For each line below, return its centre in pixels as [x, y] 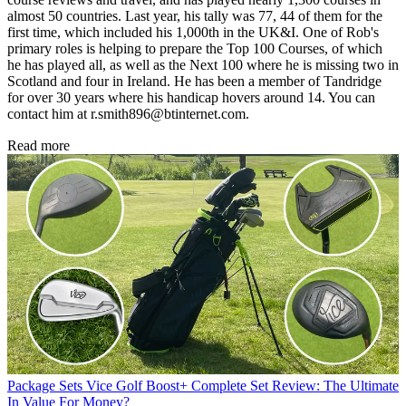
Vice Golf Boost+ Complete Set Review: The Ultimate [242, 386]
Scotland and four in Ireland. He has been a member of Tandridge [194, 82]
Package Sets [45, 386]
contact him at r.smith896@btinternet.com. [128, 114]
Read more [39, 146]
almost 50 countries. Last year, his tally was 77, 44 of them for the [195, 16]
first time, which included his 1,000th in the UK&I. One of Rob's [193, 33]
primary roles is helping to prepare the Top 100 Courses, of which [195, 49]
